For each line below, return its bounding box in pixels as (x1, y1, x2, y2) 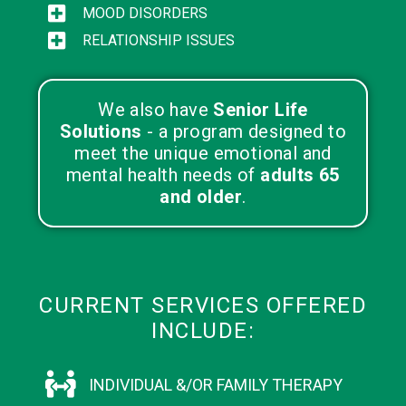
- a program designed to (141, 121, 347, 143)
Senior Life (213, 99, 308, 121)
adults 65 (260, 164, 340, 187)
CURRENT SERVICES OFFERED (39, 293, 367, 319)
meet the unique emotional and (74, 142, 332, 165)
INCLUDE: (151, 318, 255, 344)
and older (159, 186, 243, 208)
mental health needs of (66, 164, 261, 187)
